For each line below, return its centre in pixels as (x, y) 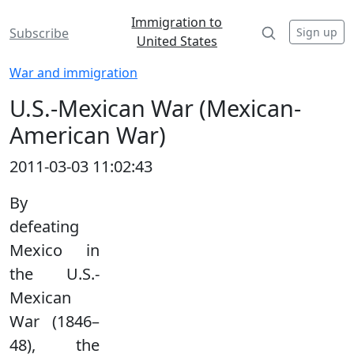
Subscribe (39, 33)
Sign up (316, 32)
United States (177, 41)
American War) (88, 135)
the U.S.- (55, 274)
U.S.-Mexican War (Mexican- (155, 108)
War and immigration (73, 73)
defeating (44, 226)
